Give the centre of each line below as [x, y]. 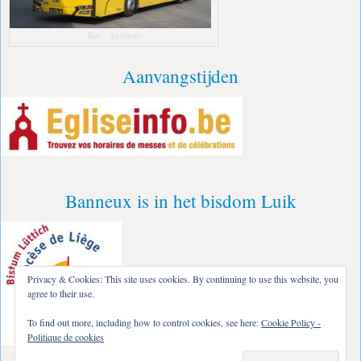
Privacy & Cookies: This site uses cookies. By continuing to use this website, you [183, 279]
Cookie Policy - [291, 322]
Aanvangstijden [180, 75]
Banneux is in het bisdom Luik [180, 200]
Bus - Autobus [114, 35]
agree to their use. [61, 293]
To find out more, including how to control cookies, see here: [144, 322]
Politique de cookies [66, 337]
